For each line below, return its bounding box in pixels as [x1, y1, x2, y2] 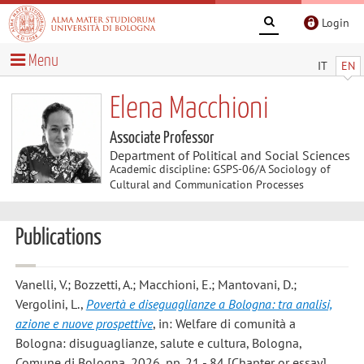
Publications [15, 227, 102, 249]
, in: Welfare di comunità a [152, 315, 296, 332]
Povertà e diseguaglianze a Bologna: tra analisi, [85, 296, 332, 313]
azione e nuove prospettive [15, 315, 153, 332]
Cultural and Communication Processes [109, 176, 304, 192]
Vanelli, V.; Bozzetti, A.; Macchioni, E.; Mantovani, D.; [15, 276, 297, 293]
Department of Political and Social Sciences [109, 146, 350, 163]
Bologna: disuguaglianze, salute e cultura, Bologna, [15, 335, 302, 352]
